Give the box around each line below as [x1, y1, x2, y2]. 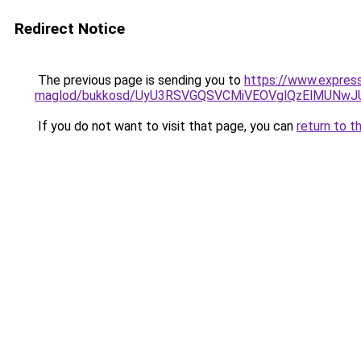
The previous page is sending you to [35, 73, 244, 88]
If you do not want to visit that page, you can [35, 118, 297, 134]
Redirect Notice [15, 19, 125, 38]
